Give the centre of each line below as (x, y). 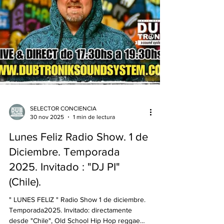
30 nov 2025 (47, 184)
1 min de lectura (94, 184)
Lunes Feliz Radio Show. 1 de (78, 204)
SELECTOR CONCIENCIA (63, 176)
